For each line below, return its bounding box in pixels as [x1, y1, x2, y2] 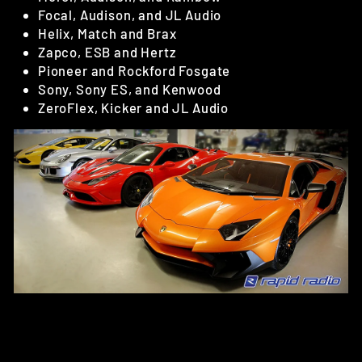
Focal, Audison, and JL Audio [38, 6, 222, 23]
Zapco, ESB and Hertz [38, 43, 176, 60]
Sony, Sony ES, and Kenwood [38, 80, 221, 97]
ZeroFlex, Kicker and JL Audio [38, 99, 229, 116]
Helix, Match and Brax [38, 24, 177, 41]
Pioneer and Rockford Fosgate [38, 61, 231, 78]
